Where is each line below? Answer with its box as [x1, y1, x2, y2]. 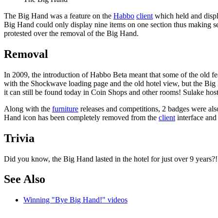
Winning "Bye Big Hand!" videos [23, 196, 127, 204]
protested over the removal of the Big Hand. [4, 29, 139, 37]
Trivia [4, 131, 35, 145]
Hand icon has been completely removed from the [4, 113, 159, 122]
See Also [4, 173, 45, 186]
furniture [52, 104, 78, 113]
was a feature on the [48, 11, 113, 20]
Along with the [4, 104, 52, 113]
